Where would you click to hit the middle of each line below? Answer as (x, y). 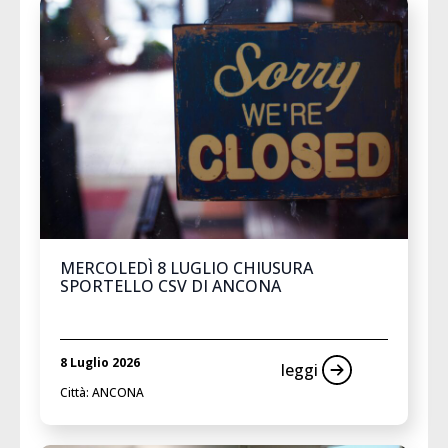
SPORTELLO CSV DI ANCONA (170, 285)
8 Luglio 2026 (100, 362)
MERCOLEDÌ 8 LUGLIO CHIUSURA (186, 267)
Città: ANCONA (102, 392)
